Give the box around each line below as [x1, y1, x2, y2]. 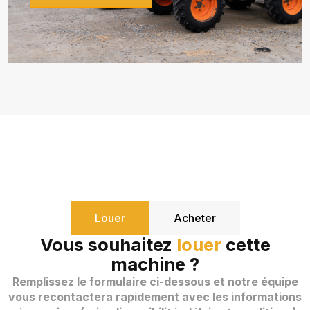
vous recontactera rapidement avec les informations [8, 289, 302, 304]
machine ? [111, 253, 199, 275]
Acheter [173, 210, 216, 225]
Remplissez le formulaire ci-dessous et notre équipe [12, 274, 298, 289]
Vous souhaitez [39, 233, 176, 255]
